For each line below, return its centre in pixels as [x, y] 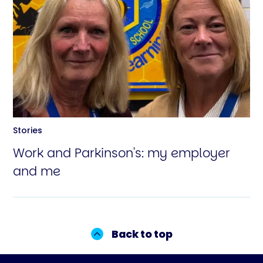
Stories [27, 130]
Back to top [142, 234]
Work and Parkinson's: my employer [121, 153]
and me [36, 171]
